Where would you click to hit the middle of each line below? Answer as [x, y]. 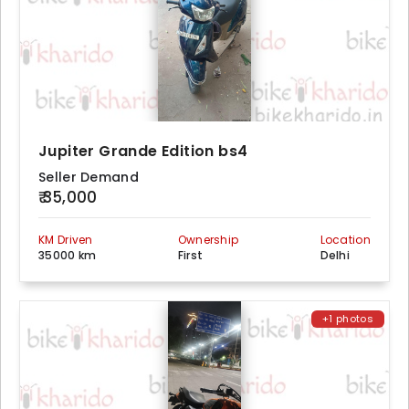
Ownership [208, 239]
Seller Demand [89, 177]
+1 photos [348, 318]
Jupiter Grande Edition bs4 [143, 151]
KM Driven [66, 239]
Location [345, 239]
